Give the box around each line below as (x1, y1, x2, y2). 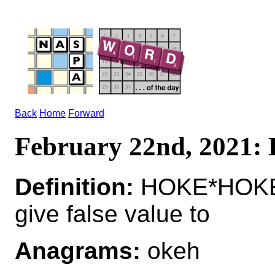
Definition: (15, 173, 134, 200)
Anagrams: (15, 237, 141, 264)
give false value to (15, 200, 210, 227)
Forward (68, 108, 104, 118)
